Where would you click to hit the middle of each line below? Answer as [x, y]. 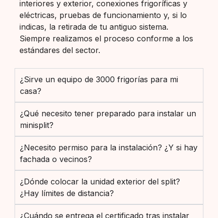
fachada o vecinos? [56, 159]
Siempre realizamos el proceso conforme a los [106, 39]
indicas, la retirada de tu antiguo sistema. [94, 27]
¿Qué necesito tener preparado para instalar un [108, 113]
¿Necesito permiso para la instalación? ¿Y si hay [109, 147]
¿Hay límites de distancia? [67, 193]
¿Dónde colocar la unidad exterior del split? [100, 181]
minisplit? [37, 125]
